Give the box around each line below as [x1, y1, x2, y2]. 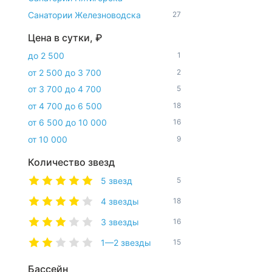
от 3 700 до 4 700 [28, 84, 101, 94]
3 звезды [101, 216, 139, 227]
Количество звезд [28, 155, 115, 168]
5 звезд [101, 175, 132, 186]
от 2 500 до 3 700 [28, 67, 101, 78]
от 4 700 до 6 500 [28, 100, 102, 111]
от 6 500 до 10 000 [28, 117, 107, 127]
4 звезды [101, 195, 139, 206]
